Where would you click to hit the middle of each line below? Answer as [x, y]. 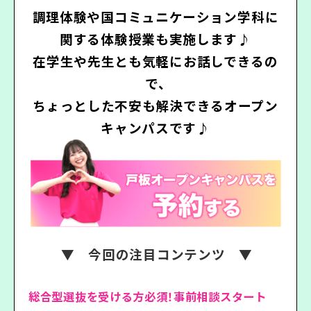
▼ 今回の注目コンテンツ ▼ [157, 254]
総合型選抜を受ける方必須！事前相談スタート [148, 296]
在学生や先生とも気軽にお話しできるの [155, 61]
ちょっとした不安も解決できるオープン [155, 106]
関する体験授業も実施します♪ [155, 39]
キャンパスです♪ [155, 128]
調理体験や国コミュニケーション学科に [155, 17]
